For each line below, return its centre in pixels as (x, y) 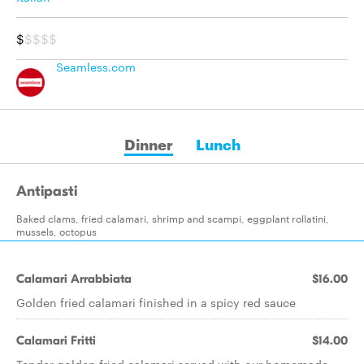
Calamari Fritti (56, 340)
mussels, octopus (56, 231)
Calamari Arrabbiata (74, 279)
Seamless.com (96, 67)
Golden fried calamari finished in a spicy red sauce (156, 302)
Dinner (148, 143)
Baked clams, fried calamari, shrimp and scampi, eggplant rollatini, (173, 218)
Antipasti (47, 191)
